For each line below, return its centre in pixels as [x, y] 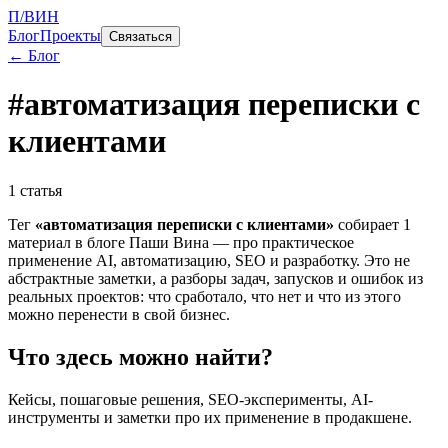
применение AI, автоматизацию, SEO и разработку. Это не [209, 260]
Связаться [140, 36]
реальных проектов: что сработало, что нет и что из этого [204, 296]
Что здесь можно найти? [140, 356]
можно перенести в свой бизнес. [119, 314]
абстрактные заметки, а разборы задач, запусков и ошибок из [215, 278]
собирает [368, 224]
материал [39, 242]
